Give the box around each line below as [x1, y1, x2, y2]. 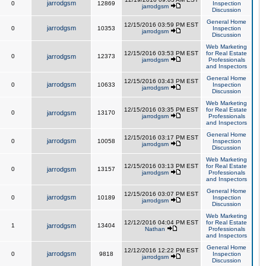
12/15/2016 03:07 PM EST [124, 191, 198, 197]
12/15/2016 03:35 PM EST [124, 106, 198, 113]
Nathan [145, 226, 165, 232]
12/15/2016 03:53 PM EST [124, 50, 198, 56]
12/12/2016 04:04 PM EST [124, 219, 198, 226]
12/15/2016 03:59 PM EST [124, 21, 198, 28]
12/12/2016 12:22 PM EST [124, 247, 198, 254]
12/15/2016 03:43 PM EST [124, 78, 198, 84]
